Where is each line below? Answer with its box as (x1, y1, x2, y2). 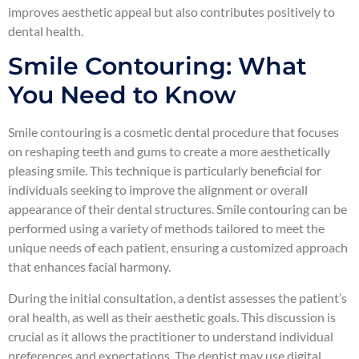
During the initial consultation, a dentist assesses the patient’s (8, 289, 347, 305)
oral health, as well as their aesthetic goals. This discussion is (8, 309, 336, 325)
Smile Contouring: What (8, 51, 307, 82)
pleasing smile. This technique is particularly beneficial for (8, 163, 321, 179)
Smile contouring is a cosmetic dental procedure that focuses (8, 124, 339, 140)
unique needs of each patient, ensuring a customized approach (8, 240, 348, 256)
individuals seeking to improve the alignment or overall (8, 182, 308, 198)
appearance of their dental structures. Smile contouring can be (8, 201, 347, 217)
